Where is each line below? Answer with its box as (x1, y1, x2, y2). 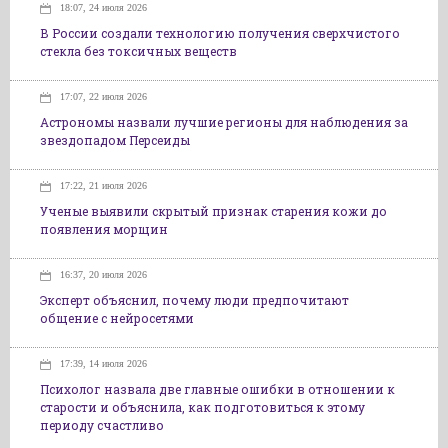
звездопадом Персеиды (40, 132, 190, 148)
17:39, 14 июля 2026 (60, 358, 147, 369)
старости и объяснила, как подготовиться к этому (40, 399, 365, 415)
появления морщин (40, 221, 168, 237)
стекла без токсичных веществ (40, 43, 237, 59)
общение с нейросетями (40, 310, 194, 326)
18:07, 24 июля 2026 (60, 2, 147, 13)
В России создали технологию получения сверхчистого (40, 25, 400, 41)
